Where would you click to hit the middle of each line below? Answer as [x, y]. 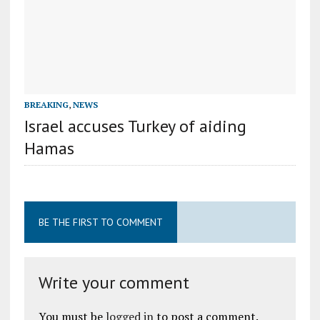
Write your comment [114, 282]
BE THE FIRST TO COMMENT [100, 222]
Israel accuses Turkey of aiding [135, 126]
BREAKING [46, 104]
